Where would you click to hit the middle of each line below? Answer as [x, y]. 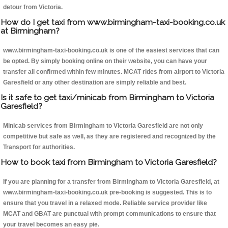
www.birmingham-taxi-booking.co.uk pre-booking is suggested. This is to [107, 193]
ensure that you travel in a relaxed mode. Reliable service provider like [105, 203]
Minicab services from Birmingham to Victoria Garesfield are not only [103, 126]
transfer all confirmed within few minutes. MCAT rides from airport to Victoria [114, 72]
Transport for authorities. [39, 147]
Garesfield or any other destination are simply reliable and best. [95, 83]
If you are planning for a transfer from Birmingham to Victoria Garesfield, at [111, 182]
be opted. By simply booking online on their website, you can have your [105, 61]
